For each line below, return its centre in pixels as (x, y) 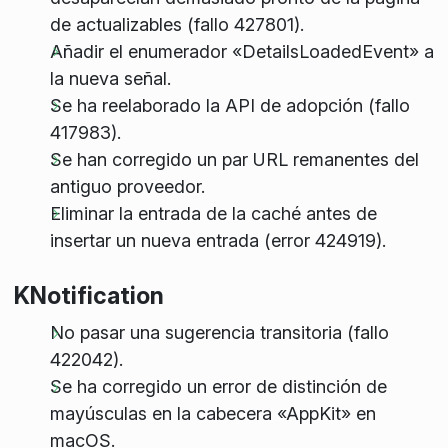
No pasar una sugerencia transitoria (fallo (219, 332)
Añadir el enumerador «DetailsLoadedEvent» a (241, 51)
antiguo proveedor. (127, 186)
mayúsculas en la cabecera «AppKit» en (212, 413)
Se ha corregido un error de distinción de (218, 386)
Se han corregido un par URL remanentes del (234, 159)
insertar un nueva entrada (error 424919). (217, 240)
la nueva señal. (110, 78)
